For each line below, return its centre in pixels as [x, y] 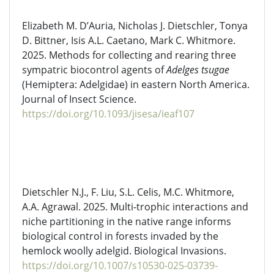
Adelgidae [102, 84]
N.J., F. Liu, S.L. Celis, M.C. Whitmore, [152, 192]
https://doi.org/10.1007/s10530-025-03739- [120, 265]
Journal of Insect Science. [79, 99]
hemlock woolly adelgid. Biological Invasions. [124, 251]
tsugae [215, 70]
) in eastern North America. [187, 84]
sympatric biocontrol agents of [94, 70]
